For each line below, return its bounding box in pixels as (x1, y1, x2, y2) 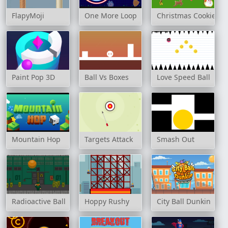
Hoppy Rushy (84, 196, 129, 206)
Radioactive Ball (12, 196, 66, 206)
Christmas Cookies (157, 10, 220, 20)
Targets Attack (84, 134, 133, 144)
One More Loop (84, 10, 137, 20)
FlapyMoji (12, 10, 44, 20)
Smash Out (157, 134, 195, 144)
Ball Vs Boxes (84, 72, 129, 82)
